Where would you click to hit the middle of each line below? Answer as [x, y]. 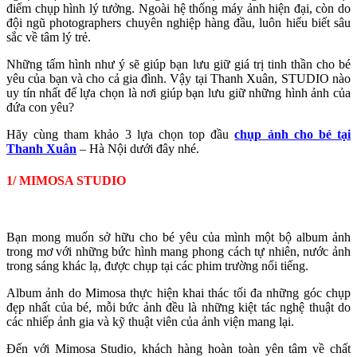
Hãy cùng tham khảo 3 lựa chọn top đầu [121, 134]
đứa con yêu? [40, 107]
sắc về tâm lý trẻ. [52, 37]
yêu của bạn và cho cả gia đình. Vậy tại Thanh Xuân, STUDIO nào [178, 78]
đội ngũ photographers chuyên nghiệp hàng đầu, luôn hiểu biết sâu [178, 22]
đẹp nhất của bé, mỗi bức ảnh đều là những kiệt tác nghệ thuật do [178, 308]
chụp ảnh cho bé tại [293, 134]
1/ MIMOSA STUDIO [66, 180]
